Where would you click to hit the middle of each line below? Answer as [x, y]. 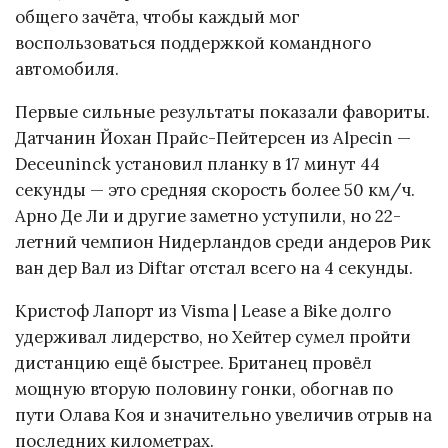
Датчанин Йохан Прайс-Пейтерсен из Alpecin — [213, 138]
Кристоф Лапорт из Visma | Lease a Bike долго [203, 311]
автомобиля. [67, 69]
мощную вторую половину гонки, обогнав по [204, 389]
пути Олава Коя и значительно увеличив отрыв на [223, 415]
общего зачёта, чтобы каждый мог [157, 17]
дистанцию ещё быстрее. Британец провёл [193, 363]
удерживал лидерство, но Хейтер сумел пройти [213, 337]
